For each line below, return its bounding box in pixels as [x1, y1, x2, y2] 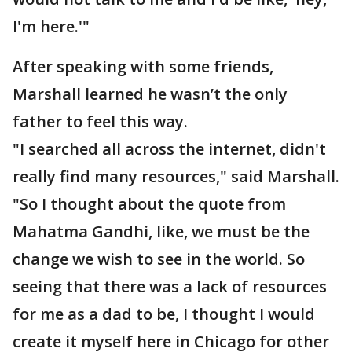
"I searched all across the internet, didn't [13, 138, 326, 159]
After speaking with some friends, [13, 56, 273, 77]
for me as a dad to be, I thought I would [13, 303, 315, 324]
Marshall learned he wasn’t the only [13, 83, 288, 104]
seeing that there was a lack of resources [13, 276, 327, 297]
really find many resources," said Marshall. [13, 166, 339, 187]
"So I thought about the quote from [13, 193, 286, 214]
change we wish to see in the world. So [13, 248, 305, 269]
